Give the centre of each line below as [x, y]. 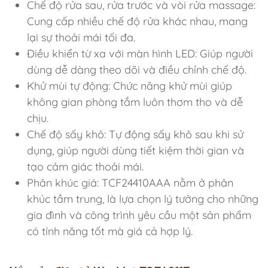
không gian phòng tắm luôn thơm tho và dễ [135, 102]
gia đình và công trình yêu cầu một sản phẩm [139, 215]
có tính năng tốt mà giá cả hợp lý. [110, 231]
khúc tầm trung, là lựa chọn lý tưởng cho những [143, 199]
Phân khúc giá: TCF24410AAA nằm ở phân [130, 182]
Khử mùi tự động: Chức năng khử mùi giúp [130, 86]
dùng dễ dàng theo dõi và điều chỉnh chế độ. [137, 69]
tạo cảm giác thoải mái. [85, 166]
